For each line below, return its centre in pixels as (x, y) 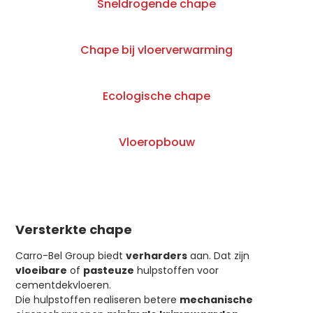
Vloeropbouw (156, 143)
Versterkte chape (74, 230)
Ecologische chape (156, 96)
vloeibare (42, 271)
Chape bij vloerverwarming (156, 50)
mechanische (217, 300)
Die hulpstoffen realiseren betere (98, 300)
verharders (157, 256)
